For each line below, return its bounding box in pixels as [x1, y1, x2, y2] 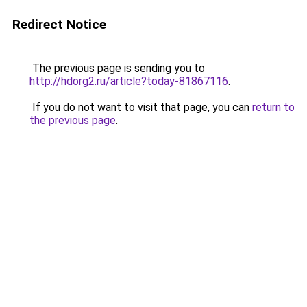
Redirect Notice [12, 16, 106, 32]
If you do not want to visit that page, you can [29, 101, 252, 114]
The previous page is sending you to [29, 62, 205, 75]
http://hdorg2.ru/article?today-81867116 [29, 75, 228, 88]
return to [252, 101, 295, 114]
